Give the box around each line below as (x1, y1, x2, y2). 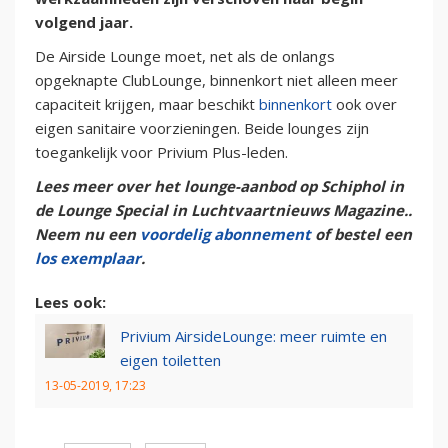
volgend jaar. (35, 12, 133, 33)
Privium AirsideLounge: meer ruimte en (120, 326, 387, 347)
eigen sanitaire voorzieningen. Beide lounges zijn (35, 118, 369, 139)
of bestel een (311, 224, 412, 245)
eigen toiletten (120, 350, 221, 371)
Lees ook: (35, 292, 106, 313)
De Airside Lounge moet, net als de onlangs (35, 46, 335, 67)
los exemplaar (35, 248, 141, 269)
